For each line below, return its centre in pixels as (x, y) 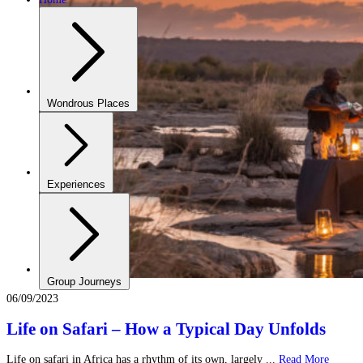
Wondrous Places (88, 104)
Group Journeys (84, 282)
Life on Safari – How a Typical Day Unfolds (166, 329)
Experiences (76, 185)
